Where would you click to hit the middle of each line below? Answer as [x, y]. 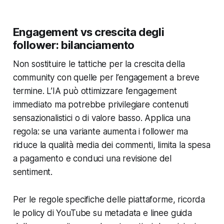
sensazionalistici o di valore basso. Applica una [101, 118]
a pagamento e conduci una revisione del [92, 159]
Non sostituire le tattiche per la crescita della [99, 64]
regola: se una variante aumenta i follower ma [100, 132]
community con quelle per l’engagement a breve [106, 78]
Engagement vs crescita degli [88, 32]
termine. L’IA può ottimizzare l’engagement [95, 91]
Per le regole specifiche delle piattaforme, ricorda [109, 200]
